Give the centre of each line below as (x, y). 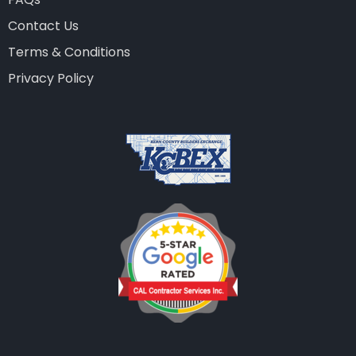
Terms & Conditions (69, 52)
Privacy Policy (51, 79)
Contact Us (43, 26)
